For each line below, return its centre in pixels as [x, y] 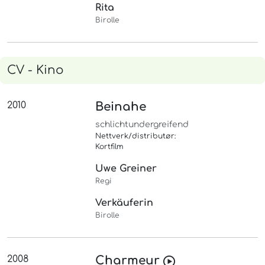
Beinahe [121, 107]
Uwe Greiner [126, 169]
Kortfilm [110, 147]
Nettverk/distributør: [136, 136]
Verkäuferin [125, 203]
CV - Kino [35, 70]
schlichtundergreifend [142, 125]
